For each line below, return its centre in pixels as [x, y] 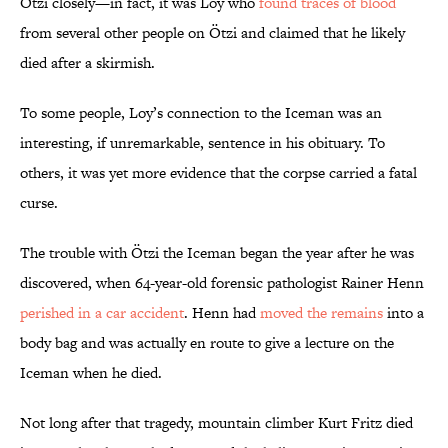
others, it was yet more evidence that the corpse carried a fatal [218, 173]
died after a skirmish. [87, 63]
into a [403, 313]
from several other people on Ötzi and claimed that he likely [212, 33]
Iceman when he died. [91, 373]
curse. [39, 203]
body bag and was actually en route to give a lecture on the [207, 343]
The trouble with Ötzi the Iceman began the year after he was [217, 253]
